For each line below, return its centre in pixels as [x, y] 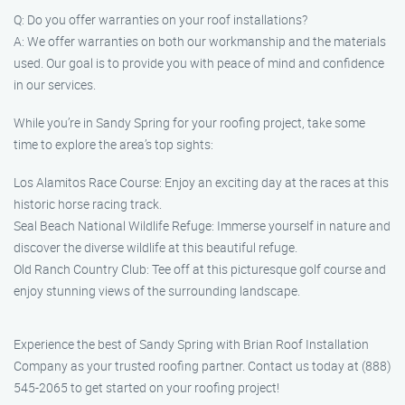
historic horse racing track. [88, 204]
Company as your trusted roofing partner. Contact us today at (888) [202, 366]
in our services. [55, 85]
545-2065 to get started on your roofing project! [146, 387]
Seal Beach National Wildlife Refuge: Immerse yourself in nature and [202, 226]
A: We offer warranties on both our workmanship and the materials [200, 41]
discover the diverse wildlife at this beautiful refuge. [155, 247]
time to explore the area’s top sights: [113, 144]
